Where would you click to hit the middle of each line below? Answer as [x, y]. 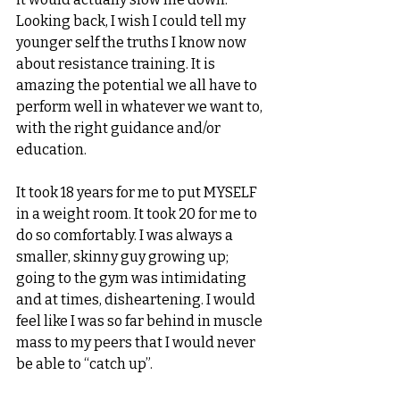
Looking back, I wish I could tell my [132, 21]
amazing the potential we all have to [138, 86]
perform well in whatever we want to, [141, 107]
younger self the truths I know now [133, 43]
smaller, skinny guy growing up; [124, 257]
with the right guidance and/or [120, 129]
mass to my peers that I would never [137, 343]
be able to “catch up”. [86, 364]
